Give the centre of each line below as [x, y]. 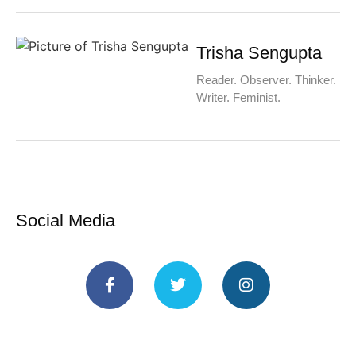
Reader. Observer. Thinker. [266, 79]
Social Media [66, 220]
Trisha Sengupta [259, 52]
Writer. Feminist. [238, 97]
